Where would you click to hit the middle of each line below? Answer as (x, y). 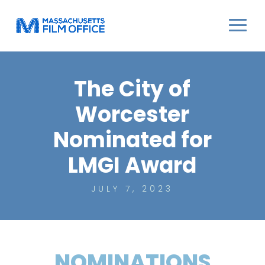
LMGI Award (132, 165)
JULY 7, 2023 (132, 189)
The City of (132, 89)
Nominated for (132, 140)
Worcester (132, 114)
